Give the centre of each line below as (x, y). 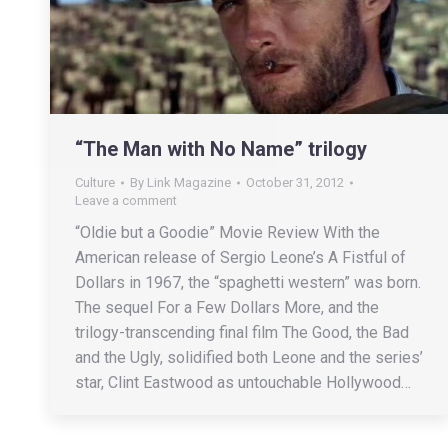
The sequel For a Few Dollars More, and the (227, 307)
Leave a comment (126, 200)
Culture (95, 182)
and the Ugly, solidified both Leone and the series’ (249, 357)
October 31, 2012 (295, 182)
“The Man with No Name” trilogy (221, 148)
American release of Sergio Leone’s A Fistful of (240, 257)
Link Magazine (189, 182)
